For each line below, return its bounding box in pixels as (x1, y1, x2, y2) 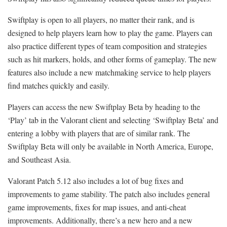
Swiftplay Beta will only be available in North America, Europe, (8, 140, 213, 152)
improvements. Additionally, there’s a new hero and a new (8, 214, 193, 225)
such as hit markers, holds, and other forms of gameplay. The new (8, 53, 217, 64)
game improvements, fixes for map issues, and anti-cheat (8, 201, 186, 212)
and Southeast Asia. (8, 154, 71, 165)
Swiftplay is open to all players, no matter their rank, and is (8, 14, 195, 25)
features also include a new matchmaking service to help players (8, 66, 211, 78)
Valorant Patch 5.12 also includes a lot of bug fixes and (8, 175, 183, 186)
